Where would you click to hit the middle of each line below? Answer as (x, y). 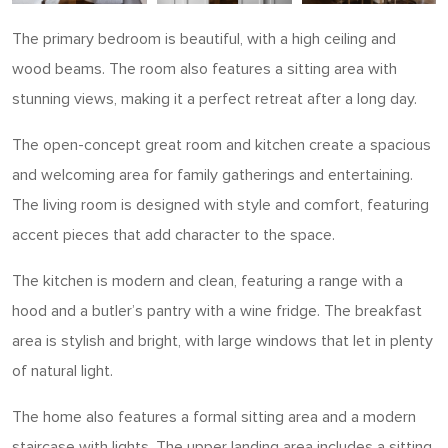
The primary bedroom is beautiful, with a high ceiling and (204, 39)
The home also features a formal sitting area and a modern (214, 417)
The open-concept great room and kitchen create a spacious (221, 145)
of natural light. (62, 371)
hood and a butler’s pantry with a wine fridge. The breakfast (217, 311)
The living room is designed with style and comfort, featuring (220, 205)
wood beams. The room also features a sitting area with (204, 69)
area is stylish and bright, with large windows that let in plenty (222, 341)
